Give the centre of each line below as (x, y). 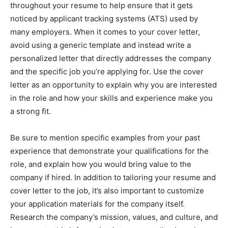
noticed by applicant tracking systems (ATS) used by (104, 19)
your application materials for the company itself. (97, 204)
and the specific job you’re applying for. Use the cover (107, 72)
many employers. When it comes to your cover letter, (105, 32)
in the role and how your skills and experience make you (111, 98)
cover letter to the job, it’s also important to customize (107, 191)
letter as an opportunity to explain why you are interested (113, 85)
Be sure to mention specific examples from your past (105, 138)
